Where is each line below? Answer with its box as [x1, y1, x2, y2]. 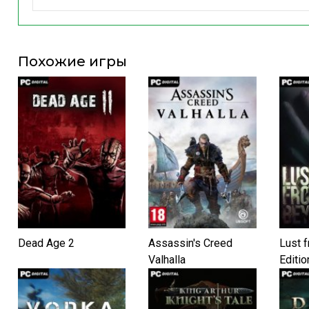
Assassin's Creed [148, 236, 233, 250]
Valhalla [148, 252, 186, 266]
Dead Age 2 [18, 236, 74, 250]
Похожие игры [18, 52, 127, 70]
